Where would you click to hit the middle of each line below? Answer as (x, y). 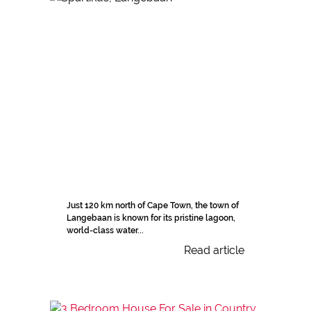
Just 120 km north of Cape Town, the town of (153, 206)
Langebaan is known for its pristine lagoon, (151, 218)
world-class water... (105, 231)
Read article (214, 251)
